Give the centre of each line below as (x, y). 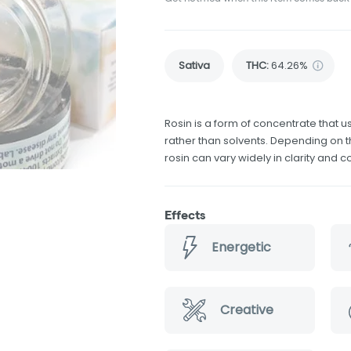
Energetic (241, 247)
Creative (247, 309)
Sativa (194, 65)
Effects (185, 215)
